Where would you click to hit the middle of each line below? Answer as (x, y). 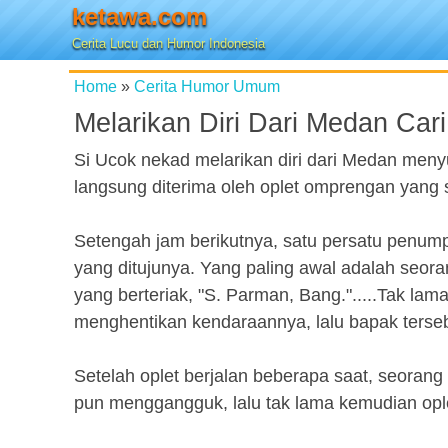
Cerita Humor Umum (207, 86)
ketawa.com (139, 16)
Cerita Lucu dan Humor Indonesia (168, 43)
